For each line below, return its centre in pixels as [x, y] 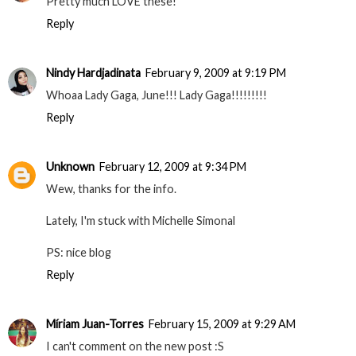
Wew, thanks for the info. [111, 188]
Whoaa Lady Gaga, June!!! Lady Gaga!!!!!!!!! [157, 95]
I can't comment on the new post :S [135, 346]
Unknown [70, 166]
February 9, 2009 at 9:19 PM [216, 72]
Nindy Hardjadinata [93, 72]
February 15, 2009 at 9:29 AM [222, 323]
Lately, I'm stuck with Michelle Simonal [141, 220]
